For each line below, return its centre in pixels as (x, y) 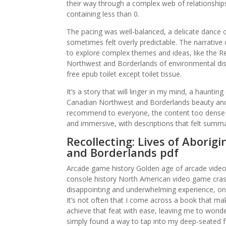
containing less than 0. (103, 14)
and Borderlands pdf (123, 152)
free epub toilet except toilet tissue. (124, 74)
